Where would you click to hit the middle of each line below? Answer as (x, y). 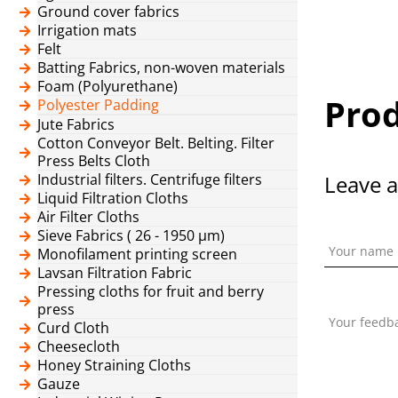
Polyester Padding (98, 104)
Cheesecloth (79, 346)
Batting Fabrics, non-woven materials (161, 67)
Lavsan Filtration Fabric (115, 272)
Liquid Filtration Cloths (113, 198)
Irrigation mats (87, 30)
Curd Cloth (73, 327)
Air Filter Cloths (88, 216)
